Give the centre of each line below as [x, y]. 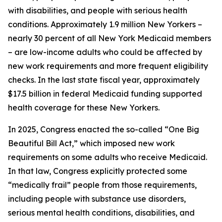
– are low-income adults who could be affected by [105, 52]
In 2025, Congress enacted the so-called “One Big [104, 129]
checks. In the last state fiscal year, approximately [104, 80]
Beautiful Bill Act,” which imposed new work [91, 143]
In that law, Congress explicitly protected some [98, 171]
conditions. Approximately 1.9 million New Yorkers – [105, 24]
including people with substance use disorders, [97, 199]
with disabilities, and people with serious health [98, 10]
